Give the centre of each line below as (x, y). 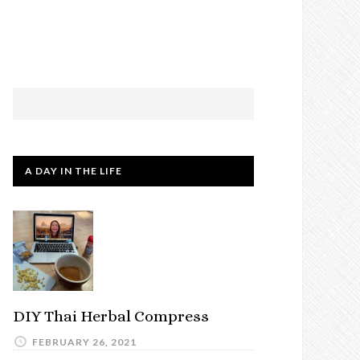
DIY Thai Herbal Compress (111, 316)
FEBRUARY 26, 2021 (84, 342)
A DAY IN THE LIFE (74, 171)
